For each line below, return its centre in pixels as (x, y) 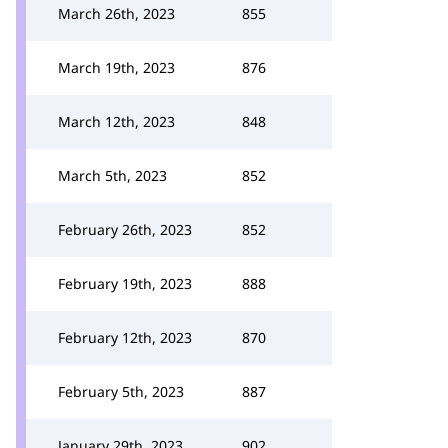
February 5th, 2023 (121, 391)
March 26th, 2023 (116, 13)
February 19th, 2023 (125, 283)
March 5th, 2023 (112, 175)
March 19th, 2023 (116, 67)
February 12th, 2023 (125, 337)
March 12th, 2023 (116, 121)
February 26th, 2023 (125, 229)
